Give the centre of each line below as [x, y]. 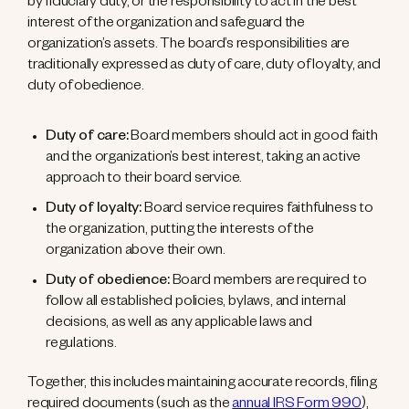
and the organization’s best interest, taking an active [204, 159]
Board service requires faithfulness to [259, 210]
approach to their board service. [144, 180]
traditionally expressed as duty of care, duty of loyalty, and [204, 67]
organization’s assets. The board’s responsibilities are [189, 46]
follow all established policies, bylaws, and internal [196, 304]
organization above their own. [137, 252]
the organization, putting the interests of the [180, 231]
